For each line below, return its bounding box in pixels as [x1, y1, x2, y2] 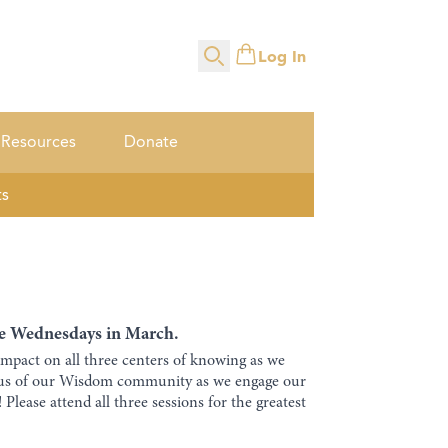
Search [196, 55, 248, 81]
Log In [257, 45, 306, 70]
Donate [123, 130, 178, 154]
